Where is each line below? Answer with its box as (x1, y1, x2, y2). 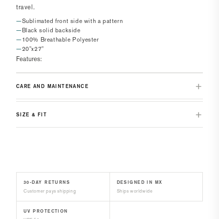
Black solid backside (22, 26, 83, 34)
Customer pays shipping (23, 188, 76, 194)
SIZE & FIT (16, 111, 47, 117)
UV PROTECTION (23, 208, 68, 214)
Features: (16, 55, 42, 63)
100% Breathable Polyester (22, 36, 101, 43)
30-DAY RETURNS (23, 179, 70, 185)
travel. (16, 3, 37, 11)
